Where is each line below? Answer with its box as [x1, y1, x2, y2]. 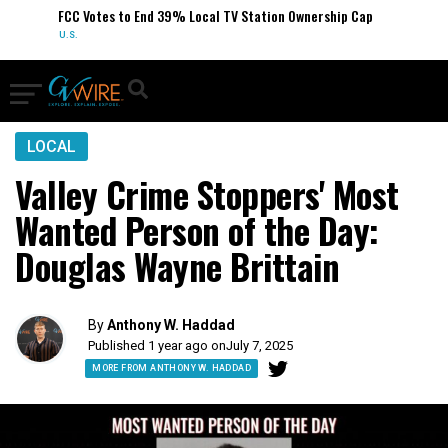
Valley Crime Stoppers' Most [15, 168, 399, 220]
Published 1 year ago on [88, 338, 227, 353]
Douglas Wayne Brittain [15, 240, 339, 292]
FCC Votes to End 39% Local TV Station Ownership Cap [50, 5, 366, 26]
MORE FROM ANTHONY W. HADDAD [92, 363, 251, 373]
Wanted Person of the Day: [15, 204, 379, 256]
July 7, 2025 [226, 338, 294, 353]
